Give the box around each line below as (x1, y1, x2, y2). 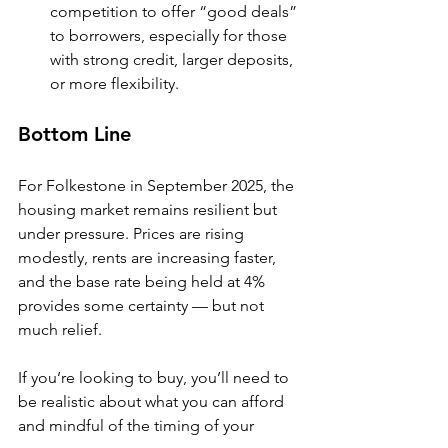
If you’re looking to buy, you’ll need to (18, 368, 293, 387)
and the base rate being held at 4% (18, 272, 269, 291)
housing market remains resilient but (18, 200, 281, 219)
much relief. (18, 320, 102, 339)
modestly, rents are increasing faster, (18, 248, 280, 267)
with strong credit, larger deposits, (50, 50, 297, 69)
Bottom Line (18, 122, 131, 146)
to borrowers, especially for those (50, 26, 291, 45)
